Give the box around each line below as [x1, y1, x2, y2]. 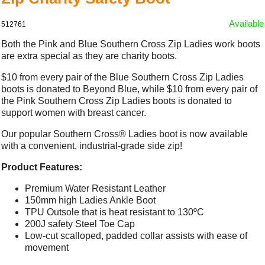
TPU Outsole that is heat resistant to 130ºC [25, 206, 205, 217]
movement [25, 242, 69, 253]
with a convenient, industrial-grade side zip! [1, 140, 183, 151]
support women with [1, 107, 88, 118]
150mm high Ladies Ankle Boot [25, 195, 156, 205]
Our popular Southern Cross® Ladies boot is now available [1, 128, 248, 139]
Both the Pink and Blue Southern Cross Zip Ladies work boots [1, 38, 261, 49]
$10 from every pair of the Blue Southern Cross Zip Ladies [1, 72, 244, 82]
